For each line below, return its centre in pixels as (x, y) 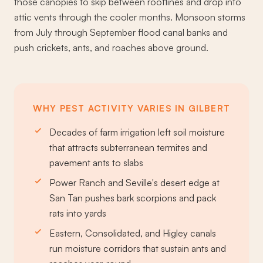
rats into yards (78, 213)
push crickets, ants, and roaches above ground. (111, 48)
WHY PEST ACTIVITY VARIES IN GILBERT (131, 109)
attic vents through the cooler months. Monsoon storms (130, 17)
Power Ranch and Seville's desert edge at (134, 183)
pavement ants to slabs (96, 163)
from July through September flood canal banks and (121, 33)
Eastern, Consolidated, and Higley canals (133, 233)
